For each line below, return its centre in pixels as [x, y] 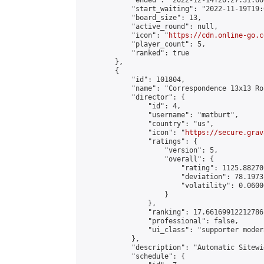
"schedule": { [133, 256]
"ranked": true [136, 53]
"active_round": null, [150, 27]
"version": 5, [150, 150]
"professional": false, [160, 221]
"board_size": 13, [142, 18]
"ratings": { [140, 141]
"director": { [133, 97]
